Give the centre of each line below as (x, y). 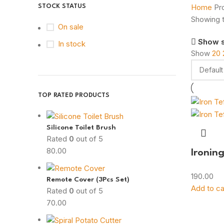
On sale (71, 27)
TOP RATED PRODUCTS (74, 95)
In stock (72, 44)
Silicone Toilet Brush (81, 127)
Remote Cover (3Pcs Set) (88, 179)
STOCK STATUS (62, 6)
